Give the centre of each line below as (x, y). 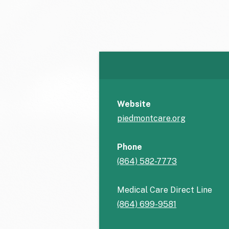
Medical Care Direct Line (165, 190)
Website (134, 104)
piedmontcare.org (151, 118)
